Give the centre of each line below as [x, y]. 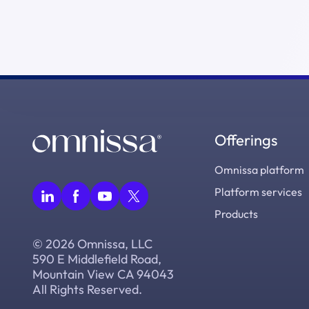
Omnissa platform [259, 170]
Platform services [258, 192]
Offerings [246, 140]
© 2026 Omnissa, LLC [92, 244]
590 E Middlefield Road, [97, 259]
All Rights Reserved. [87, 290]
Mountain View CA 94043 [103, 275]
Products [236, 214]
